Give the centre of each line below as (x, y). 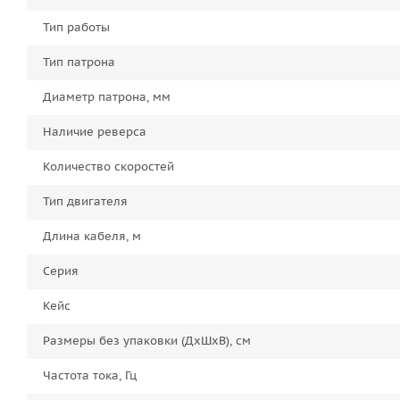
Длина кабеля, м (92, 237)
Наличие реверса (95, 132)
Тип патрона (79, 62)
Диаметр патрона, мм (107, 97)
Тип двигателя (85, 202)
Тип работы (76, 28)
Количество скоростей (108, 167)
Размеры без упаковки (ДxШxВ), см (147, 341)
